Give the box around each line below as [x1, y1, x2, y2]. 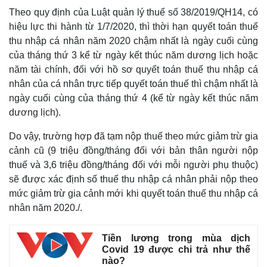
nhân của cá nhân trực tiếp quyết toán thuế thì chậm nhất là [9, 79, 258, 89]
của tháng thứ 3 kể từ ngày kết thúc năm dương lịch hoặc [9, 50, 258, 60]
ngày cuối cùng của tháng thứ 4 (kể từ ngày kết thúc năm [9, 93, 258, 103]
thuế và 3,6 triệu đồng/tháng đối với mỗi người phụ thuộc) [9, 160, 258, 170]
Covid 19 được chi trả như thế [102, 244, 250, 254]
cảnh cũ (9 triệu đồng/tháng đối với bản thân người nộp [9, 145, 258, 156]
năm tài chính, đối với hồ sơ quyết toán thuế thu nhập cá [9, 64, 258, 74]
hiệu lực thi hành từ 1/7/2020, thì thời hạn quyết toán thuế [9, 21, 258, 32]
